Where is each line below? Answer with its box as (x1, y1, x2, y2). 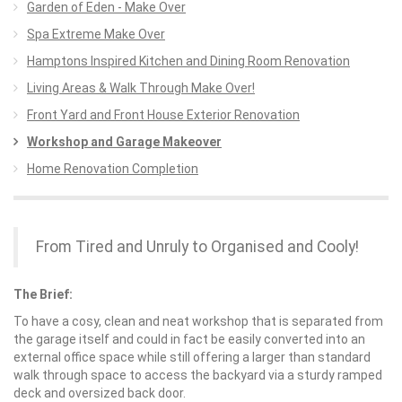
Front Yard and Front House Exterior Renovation (27, 108, 300, 122)
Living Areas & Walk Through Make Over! (27, 81, 255, 95)
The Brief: (13, 287, 73, 301)
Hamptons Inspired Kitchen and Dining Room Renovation (27, 54, 350, 68)
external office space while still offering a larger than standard (13, 350, 371, 364)
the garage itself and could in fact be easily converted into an (13, 332, 365, 346)
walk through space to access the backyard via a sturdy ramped (13, 368, 382, 382)
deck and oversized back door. (13, 386, 186, 400)
